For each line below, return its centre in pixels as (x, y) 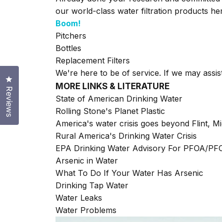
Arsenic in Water (87, 161)
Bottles (68, 48)
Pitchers (71, 36)
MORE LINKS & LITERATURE (112, 86)
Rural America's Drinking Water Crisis (126, 136)
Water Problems (86, 210)
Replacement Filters (93, 61)
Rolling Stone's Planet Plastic (110, 111)
